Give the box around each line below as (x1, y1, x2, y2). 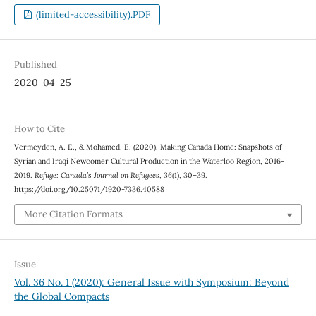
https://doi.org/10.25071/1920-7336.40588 (13, 184, 164, 195)
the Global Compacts (13, 289, 109, 303)
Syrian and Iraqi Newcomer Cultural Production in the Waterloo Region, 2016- (13, 156, 284, 166)
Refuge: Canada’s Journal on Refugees (34, 170, 159, 181)
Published (13, 59, 57, 71)
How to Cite (13, 123, 65, 135)
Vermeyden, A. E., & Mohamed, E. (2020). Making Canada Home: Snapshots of (13, 142, 282, 152)
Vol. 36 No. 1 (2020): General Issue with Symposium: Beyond (13, 275, 289, 288)
